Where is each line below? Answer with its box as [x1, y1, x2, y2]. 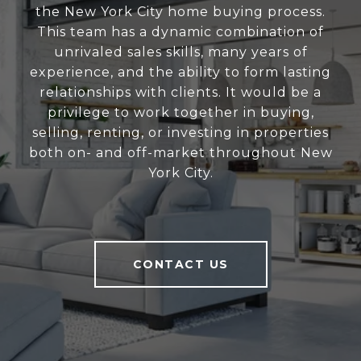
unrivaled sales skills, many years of [53, 44, 308, 60]
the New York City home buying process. [35, 3, 326, 19]
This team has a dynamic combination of [37, 23, 324, 39]
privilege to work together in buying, [47, 104, 314, 120]
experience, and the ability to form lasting [30, 64, 331, 80]
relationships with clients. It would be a [39, 84, 322, 100]
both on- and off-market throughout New [28, 144, 333, 160]
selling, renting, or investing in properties [32, 124, 329, 140]
